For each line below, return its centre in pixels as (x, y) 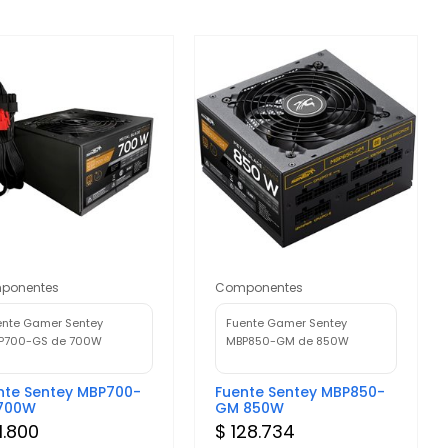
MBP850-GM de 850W (288, 340)
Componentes (259, 287)
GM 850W (250, 407)
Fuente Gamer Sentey (287, 322)
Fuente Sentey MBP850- (300, 391)
